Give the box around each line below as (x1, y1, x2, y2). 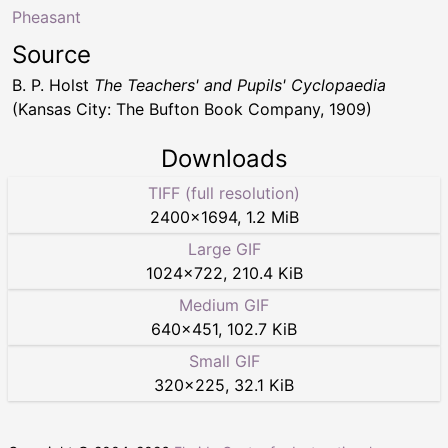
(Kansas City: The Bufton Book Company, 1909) (12, 99, 372, 120)
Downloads (160, 144, 288, 174)
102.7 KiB (227, 319, 297, 340)
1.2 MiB (245, 207, 299, 228)
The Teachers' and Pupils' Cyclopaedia (94, 75, 386, 96)
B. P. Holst (12, 75, 94, 96)
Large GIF (187, 239, 261, 260)
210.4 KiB (231, 263, 303, 284)
